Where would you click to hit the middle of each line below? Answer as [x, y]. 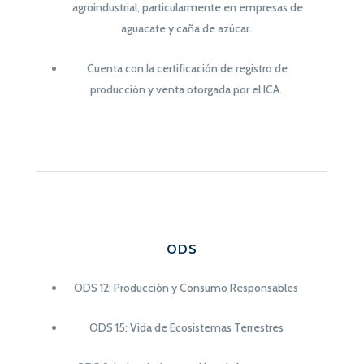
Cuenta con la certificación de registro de [188, 68]
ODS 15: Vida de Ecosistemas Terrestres [186, 327]
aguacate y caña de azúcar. [186, 28]
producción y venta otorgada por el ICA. [186, 89]
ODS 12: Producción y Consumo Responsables [186, 287]
